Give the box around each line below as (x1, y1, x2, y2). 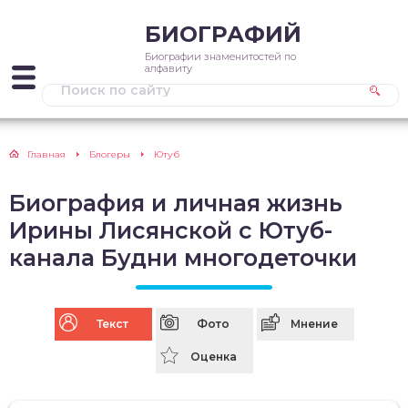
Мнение (291, 317, 338, 331)
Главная (27, 148, 66, 160)
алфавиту (145, 62, 192, 75)
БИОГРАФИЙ (145, 21, 301, 47)
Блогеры (89, 148, 130, 160)
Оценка (189, 350, 237, 363)
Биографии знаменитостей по (145, 50, 296, 63)
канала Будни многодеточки (9, 244, 357, 271)
